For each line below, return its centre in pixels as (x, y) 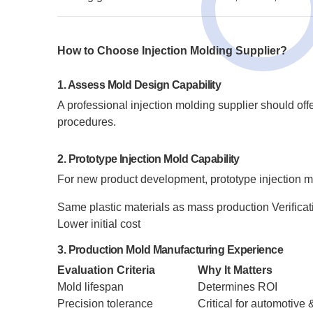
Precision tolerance (105, 304)
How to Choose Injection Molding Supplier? (173, 51)
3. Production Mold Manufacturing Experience (170, 250)
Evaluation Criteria (107, 270)
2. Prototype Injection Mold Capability (148, 159)
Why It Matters (235, 270)
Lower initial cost (99, 224)
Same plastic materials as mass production (163, 207)
